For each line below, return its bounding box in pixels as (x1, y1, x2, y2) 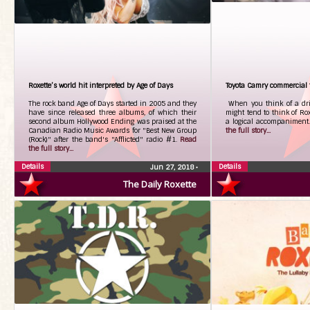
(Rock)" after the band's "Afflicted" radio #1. (28, 135, 180, 144)
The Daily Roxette (123, 178, 197, 190)
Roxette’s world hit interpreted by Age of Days (28, 81, 173, 90)
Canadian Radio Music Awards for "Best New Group (28, 126, 197, 135)
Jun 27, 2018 (150, 163, 196, 172)
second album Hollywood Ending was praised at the (28, 117, 197, 126)
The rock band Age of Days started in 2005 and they (28, 99, 197, 108)
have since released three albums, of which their (28, 108, 197, 117)
